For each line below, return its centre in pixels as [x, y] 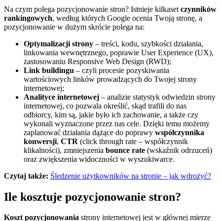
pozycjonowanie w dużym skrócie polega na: [74, 27]
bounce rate [125, 150]
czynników [199, 9]
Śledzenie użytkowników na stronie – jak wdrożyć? [131, 176]
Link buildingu [49, 70]
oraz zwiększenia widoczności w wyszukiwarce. [99, 159]
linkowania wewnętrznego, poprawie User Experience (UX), [119, 52]
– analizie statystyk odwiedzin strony [157, 97]
